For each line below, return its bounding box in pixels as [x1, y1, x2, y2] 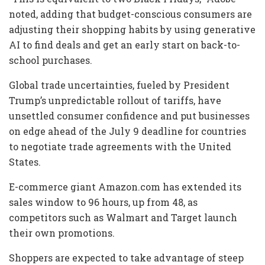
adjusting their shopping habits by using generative [9, 22, 256, 35]
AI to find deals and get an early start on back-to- [9, 38, 240, 51]
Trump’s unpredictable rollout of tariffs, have [9, 93, 221, 106]
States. [9, 155, 41, 168]
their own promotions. [9, 226, 115, 239]
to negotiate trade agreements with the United [9, 140, 231, 153]
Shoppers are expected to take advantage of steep [9, 251, 244, 264]
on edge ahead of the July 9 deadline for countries [9, 124, 246, 137]
